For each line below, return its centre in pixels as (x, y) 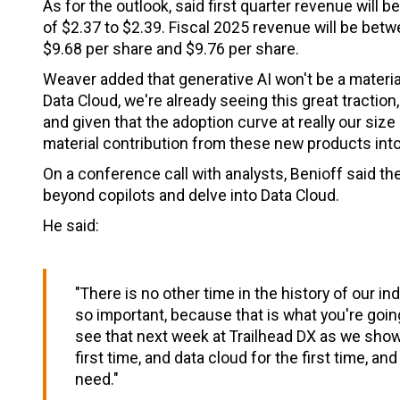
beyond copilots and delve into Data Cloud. (193, 196)
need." (97, 379)
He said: (71, 226)
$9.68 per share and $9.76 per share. (171, 49)
